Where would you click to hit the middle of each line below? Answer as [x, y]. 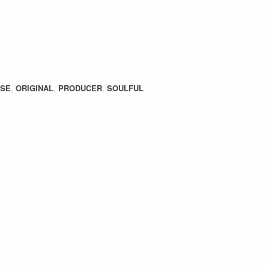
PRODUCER [80, 88]
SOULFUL [125, 88]
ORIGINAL [35, 88]
